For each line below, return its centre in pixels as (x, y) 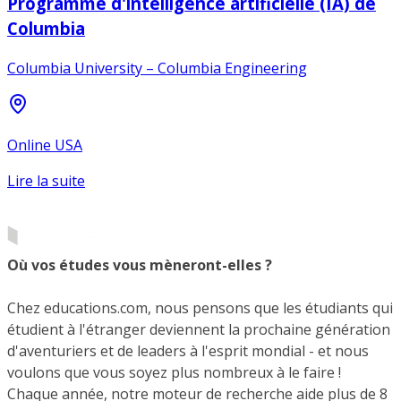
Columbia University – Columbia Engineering (157, 68)
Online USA (45, 145)
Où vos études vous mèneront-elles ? (140, 265)
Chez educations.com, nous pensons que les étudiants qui (200, 308)
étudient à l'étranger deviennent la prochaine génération (199, 329)
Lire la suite (46, 181)
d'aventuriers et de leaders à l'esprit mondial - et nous (188, 351)
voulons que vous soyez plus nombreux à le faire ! (174, 372)
